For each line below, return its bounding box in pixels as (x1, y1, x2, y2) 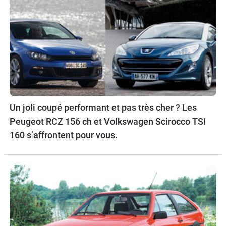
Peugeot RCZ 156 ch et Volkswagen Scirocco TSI (10, 116, 206, 127)
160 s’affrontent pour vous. (10, 130, 118, 141)
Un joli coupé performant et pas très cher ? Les (10, 102, 197, 114)
